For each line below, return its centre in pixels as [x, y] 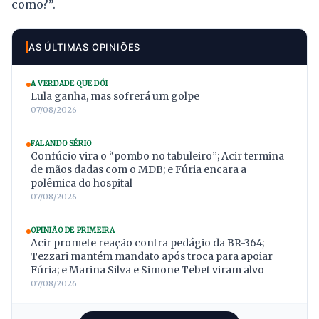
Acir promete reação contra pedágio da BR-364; [147, 242]
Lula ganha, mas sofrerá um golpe [115, 96]
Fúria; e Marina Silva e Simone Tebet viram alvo [147, 270]
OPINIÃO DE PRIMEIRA [73, 230]
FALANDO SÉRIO [61, 143]
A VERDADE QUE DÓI [69, 83]
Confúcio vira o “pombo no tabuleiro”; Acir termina [157, 156]
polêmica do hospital [82, 183]
